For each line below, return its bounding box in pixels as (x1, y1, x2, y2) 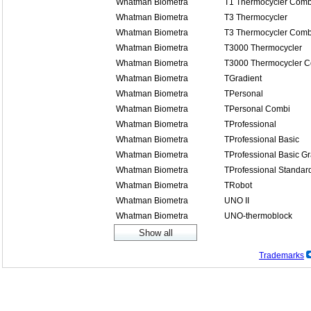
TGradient (224, 74, 262, 83)
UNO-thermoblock (224, 211, 292, 221)
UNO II (224, 196, 249, 205)
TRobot (224, 180, 252, 190)
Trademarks (259, 251, 304, 260)
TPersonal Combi (224, 104, 290, 114)
